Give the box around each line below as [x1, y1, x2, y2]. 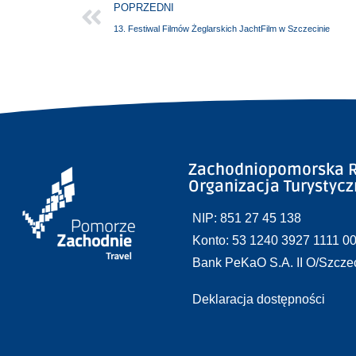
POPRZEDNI [114, 2, 174, 14]
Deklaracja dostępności [192, 292, 326, 307]
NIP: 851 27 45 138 [192, 211, 302, 226]
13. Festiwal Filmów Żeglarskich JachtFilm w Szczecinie [114, 24, 330, 34]
